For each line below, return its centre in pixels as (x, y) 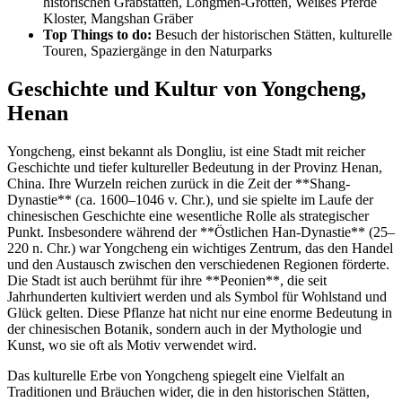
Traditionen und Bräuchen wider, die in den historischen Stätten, (188, 392)
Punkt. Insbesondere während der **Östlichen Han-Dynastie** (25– (201, 232)
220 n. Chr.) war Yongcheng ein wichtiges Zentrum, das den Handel (200, 249)
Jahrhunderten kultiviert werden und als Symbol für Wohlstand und (197, 297)
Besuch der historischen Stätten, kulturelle (272, 35)
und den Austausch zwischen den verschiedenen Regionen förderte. (198, 265)
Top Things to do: (97, 35)
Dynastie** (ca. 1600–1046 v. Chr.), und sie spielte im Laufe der (190, 200)
